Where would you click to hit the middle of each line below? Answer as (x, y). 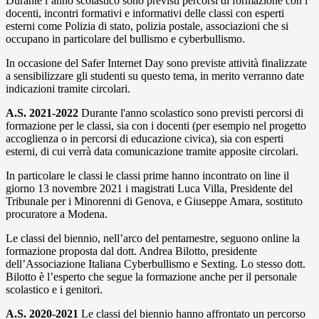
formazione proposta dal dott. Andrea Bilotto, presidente (131, 251)
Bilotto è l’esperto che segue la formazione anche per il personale (151, 277)
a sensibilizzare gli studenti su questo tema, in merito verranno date (155, 76)
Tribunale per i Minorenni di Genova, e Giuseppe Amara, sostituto (154, 202)
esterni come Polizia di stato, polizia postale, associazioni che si (147, 26)
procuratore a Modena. (57, 214)
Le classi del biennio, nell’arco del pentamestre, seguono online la (153, 239)
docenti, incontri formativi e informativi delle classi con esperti (145, 14)
